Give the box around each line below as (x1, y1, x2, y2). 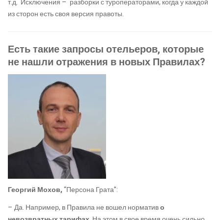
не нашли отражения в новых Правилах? (8, 55, 205, 69)
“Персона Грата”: (64, 185, 118, 195)
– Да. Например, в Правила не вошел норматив (8, 202, 159, 213)
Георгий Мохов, (8, 185, 64, 195)
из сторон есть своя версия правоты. (8, 8, 124, 19)
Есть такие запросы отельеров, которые (8, 42, 204, 56)
